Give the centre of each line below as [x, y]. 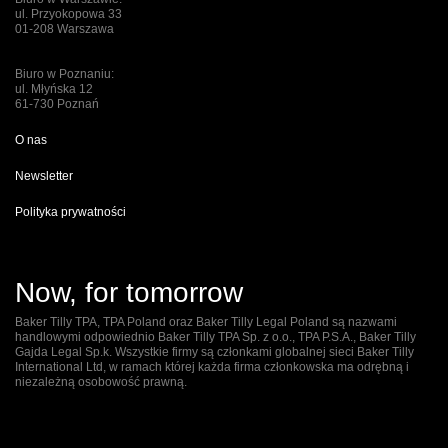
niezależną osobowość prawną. [101, 381]
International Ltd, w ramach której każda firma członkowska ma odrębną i [212, 366]
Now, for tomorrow [129, 292]
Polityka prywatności [70, 211]
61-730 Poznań [57, 103]
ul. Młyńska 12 [54, 88]
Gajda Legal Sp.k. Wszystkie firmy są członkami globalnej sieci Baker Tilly [214, 351]
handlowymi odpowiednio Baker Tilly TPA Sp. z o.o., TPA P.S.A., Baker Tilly [215, 336]
